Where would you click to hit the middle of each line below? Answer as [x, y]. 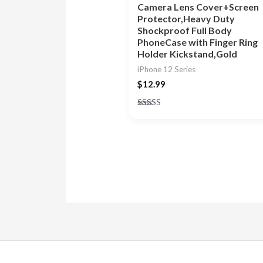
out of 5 [150, 130]
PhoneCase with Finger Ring [197, 42]
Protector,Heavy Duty [186, 18]
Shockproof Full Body [184, 30]
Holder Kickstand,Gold [187, 53]
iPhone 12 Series [166, 69]
